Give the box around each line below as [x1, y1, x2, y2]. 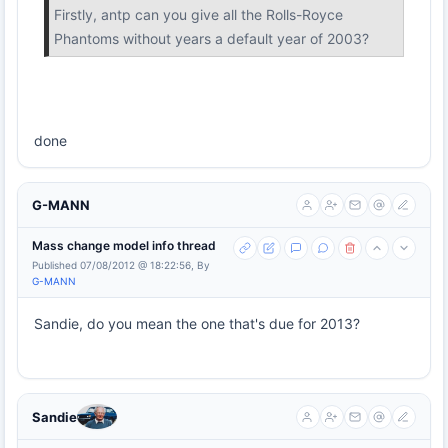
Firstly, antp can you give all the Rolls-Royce [54, 6, 343, 23]
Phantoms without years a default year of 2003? [54, 30, 369, 47]
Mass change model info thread [32, 238, 216, 253]
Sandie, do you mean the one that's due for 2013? [34, 315, 360, 332]
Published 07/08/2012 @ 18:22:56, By [32, 259, 210, 271]
